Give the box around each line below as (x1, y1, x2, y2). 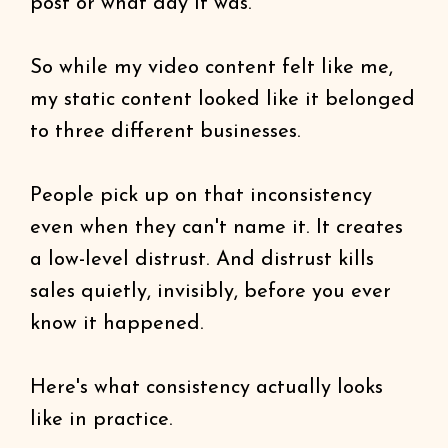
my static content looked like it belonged (30, 90, 415, 110)
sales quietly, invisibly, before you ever (30, 282, 391, 302)
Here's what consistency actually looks (30, 378, 383, 398)
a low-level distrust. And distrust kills (30, 250, 374, 270)
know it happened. (30, 314, 204, 334)
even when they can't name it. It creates (30, 218, 403, 238)
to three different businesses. (30, 122, 301, 142)
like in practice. (30, 410, 173, 430)
